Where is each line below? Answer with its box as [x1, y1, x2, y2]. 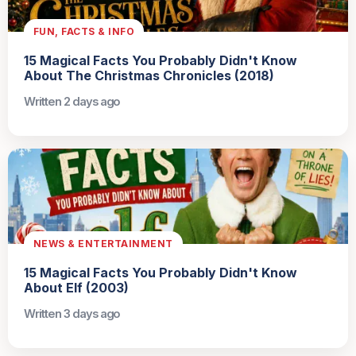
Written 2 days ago [24, 95, 121, 110]
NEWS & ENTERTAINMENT [33, 237, 173, 250]
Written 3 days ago [24, 306, 121, 321]
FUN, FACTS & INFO [33, 25, 135, 37]
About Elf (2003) [24, 279, 129, 296]
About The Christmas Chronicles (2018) [24, 68, 274, 84]
